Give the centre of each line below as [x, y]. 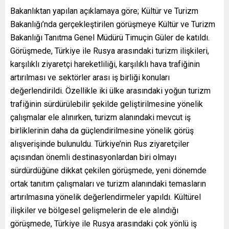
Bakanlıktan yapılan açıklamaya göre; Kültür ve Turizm [104, 11]
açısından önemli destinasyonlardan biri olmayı [93, 157]
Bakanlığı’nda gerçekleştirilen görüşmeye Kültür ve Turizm [113, 24]
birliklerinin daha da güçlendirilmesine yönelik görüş [102, 130]
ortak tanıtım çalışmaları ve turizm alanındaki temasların [108, 184]
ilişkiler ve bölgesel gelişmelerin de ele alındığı [94, 210]
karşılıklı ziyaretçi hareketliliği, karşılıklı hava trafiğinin [105, 64]
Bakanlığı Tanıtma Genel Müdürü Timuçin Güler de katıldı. [110, 37]
